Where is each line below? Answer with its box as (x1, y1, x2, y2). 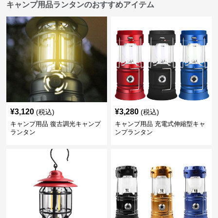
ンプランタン (114, 128, 153, 136)
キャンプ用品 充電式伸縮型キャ (114, 120, 205, 128)
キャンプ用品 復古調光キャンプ (10, 120, 101, 128)
